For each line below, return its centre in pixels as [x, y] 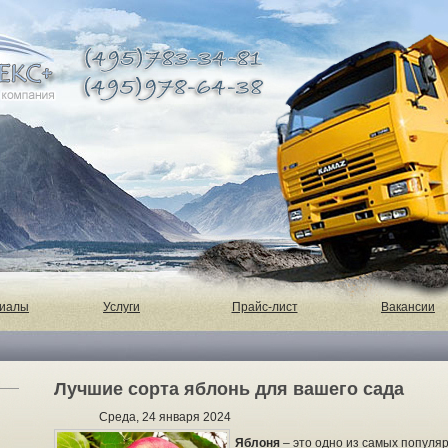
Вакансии [408, 307]
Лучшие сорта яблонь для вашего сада [229, 389]
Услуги [121, 307]
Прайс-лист [264, 307]
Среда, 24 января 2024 [165, 417]
